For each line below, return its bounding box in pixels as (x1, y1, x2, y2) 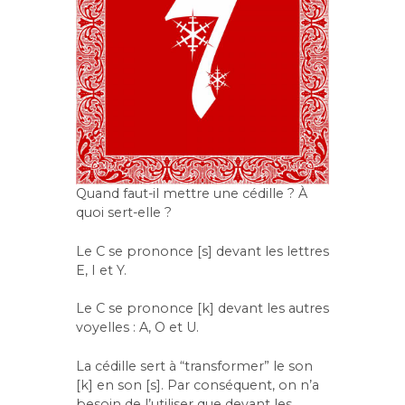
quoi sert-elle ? (76, 204, 172, 221)
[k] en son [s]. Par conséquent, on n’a (76, 376, 319, 393)
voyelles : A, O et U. (76, 319, 199, 336)
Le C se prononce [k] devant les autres (76, 300, 329, 317)
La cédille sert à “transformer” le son (76, 357, 313, 374)
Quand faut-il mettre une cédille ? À (76, 185, 307, 202)
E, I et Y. (76, 261, 127, 278)
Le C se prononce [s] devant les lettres (76, 242, 329, 259)
